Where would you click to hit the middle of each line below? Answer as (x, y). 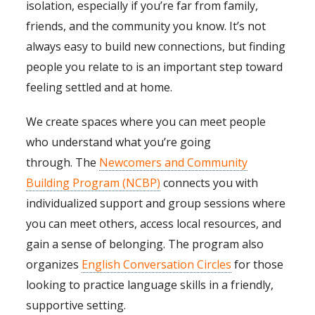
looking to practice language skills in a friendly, (150, 285)
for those (258, 265)
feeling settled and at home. (99, 88)
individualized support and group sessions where (156, 204)
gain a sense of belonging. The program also (145, 244)
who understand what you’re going (119, 142)
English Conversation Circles (157, 265)
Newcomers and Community (174, 163)
